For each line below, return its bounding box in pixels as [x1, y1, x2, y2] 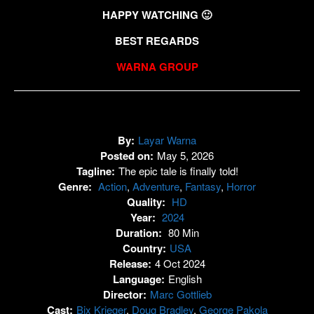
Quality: [127, 193, 168, 210]
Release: [109, 255, 151, 271]
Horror [226, 178, 256, 193]
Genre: [58, 178, 95, 194]
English [168, 271, 202, 286]
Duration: [115, 224, 165, 240]
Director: [102, 286, 146, 302]
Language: [112, 271, 165, 287]
